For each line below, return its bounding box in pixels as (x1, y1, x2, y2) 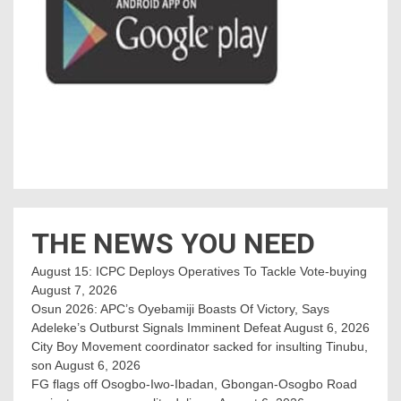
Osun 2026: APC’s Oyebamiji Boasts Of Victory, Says (31, 301, 329, 316)
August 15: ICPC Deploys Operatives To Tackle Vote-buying (31, 263, 367, 278)
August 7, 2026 (31, 282, 117, 297)
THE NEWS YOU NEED (31, 226, 315, 260)
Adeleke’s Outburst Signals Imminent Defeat (31, 320, 281, 335)
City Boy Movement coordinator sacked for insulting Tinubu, (31, 338, 368, 354)
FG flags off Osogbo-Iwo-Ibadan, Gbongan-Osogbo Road (31, 376, 357, 391)
